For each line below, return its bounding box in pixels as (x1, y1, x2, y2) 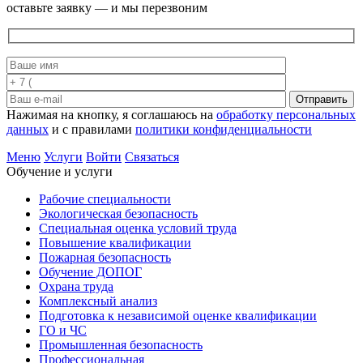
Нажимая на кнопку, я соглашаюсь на (6, 108, 216, 122)
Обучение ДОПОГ (39, 265, 142, 280)
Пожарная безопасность (39, 250, 171, 265)
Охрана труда (39, 280, 113, 294)
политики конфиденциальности (135, 122, 312, 137)
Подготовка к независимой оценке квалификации (39, 309, 317, 323)
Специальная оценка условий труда (39, 221, 237, 236)
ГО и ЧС (39, 323, 87, 338)
